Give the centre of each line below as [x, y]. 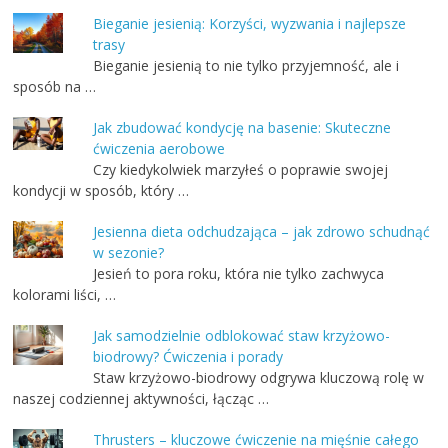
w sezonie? [129, 252]
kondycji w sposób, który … [101, 190]
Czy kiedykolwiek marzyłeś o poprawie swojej [241, 169]
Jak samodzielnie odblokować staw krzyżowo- [242, 335]
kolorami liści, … [65, 294]
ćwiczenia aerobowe [159, 148]
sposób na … [55, 86]
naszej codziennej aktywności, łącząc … [141, 398]
